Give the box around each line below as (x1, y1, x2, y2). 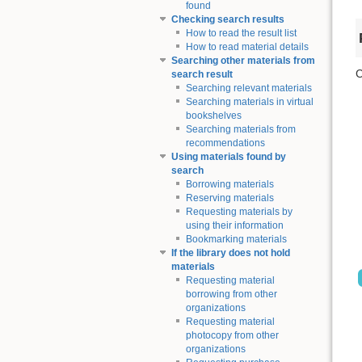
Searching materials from (185, 124, 296, 136)
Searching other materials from (170, 55, 315, 67)
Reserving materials (185, 192, 274, 204)
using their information (185, 220, 284, 232)
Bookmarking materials (185, 234, 287, 246)
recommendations (185, 137, 265, 149)
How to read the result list (185, 27, 297, 40)
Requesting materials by (185, 206, 293, 218)
